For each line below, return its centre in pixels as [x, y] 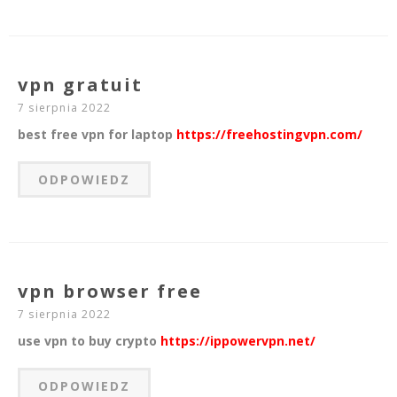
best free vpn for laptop [97, 135]
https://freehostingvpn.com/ [269, 135]
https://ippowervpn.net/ [238, 341]
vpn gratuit [80, 85]
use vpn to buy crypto [89, 341]
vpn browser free [110, 292]
